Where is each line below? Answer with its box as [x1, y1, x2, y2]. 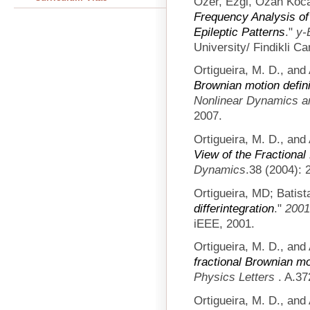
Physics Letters [194, 270, 278, 284]
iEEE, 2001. [194, 216, 255, 230]
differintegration [194, 201, 274, 215]
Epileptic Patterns [194, 24, 285, 39]
